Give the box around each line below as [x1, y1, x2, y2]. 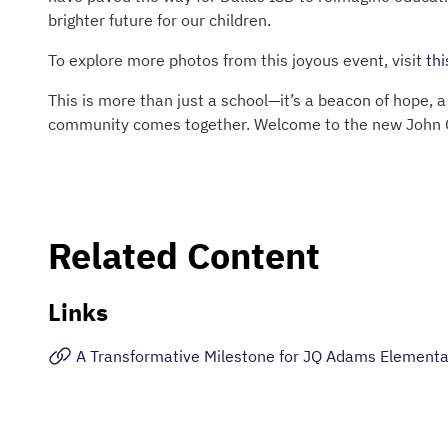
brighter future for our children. [48, 10, 271, 30]
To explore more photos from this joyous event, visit [48, 50, 426, 70]
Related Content [48, 232, 320, 279]
